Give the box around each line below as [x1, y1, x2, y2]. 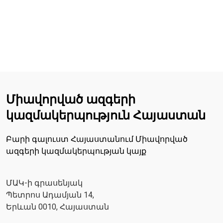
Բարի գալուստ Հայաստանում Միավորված [6, 134, 188, 144]
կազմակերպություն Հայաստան [6, 109, 206, 123]
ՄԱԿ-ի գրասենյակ [6, 178, 83, 188]
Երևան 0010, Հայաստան [6, 202, 109, 212]
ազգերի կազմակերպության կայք [6, 146, 146, 156]
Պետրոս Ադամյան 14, [6, 190, 94, 200]
